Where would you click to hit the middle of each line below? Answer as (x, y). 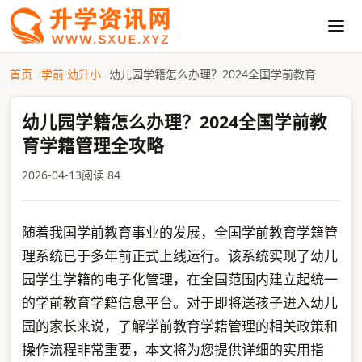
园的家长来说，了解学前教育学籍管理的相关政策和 (179, 326)
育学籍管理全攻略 (93, 145)
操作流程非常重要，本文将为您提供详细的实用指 (173, 349)
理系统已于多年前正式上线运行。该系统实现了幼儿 (179, 256)
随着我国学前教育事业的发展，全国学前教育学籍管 (179, 232)
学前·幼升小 (71, 74)
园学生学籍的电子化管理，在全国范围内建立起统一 (179, 279)
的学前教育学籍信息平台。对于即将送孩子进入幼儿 (179, 303)
